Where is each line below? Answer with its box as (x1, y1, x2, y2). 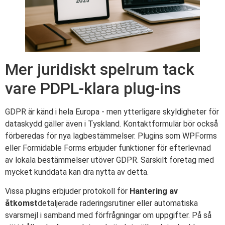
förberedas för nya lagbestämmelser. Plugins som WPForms (5, 131, 217, 141)
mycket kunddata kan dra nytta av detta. (5, 167, 149, 177)
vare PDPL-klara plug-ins (5, 78, 181, 98)
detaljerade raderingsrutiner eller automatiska (38, 198, 198, 208)
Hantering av (130, 186, 178, 196)
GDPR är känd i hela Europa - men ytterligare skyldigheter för (5, 106, 219, 117)
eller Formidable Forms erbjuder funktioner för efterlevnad (5, 143, 211, 153)
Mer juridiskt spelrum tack (5, 59, 194, 79)
